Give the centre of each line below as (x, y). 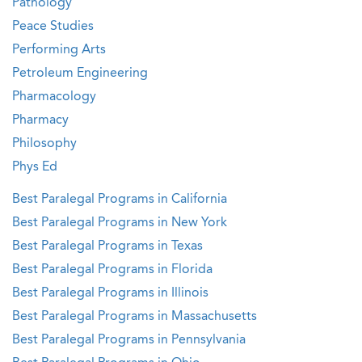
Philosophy (44, 144)
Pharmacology (54, 97)
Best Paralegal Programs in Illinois (110, 293)
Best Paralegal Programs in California (120, 200)
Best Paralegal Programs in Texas (107, 246)
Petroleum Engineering (80, 74)
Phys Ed (35, 167)
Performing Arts (59, 50)
